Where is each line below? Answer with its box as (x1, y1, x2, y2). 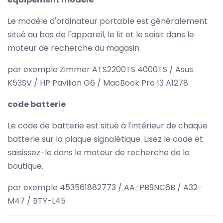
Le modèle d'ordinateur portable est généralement (7, 15, 208, 27)
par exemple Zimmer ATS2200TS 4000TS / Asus (7, 63, 193, 75)
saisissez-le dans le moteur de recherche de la (7, 146, 190, 158)
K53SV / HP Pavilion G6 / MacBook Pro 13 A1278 (7, 77, 188, 89)
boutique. (7, 160, 43, 172)
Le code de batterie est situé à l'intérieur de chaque (7, 119, 208, 131)
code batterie (7, 98, 66, 110)
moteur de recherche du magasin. (7, 42, 141, 54)
